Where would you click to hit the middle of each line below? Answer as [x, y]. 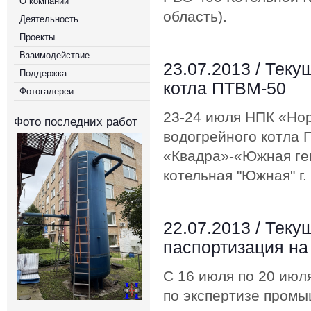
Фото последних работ [76, 122]
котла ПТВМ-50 [225, 88]
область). [195, 16]
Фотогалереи [47, 91]
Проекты [37, 37]
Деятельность [49, 19]
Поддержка [43, 73]
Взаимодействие [54, 55]
